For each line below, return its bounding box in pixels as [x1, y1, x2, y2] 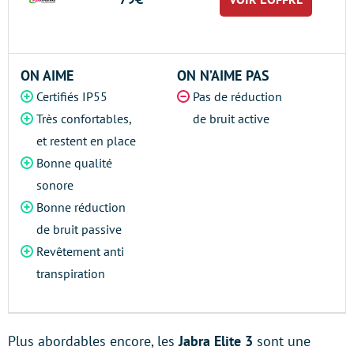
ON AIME [21, 66, 73, 85]
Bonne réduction [36, 199, 126, 215]
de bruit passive [36, 221, 122, 237]
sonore [36, 177, 73, 193]
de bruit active [193, 111, 269, 126]
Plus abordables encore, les [8, 332, 179, 350]
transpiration [36, 265, 105, 281]
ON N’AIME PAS [177, 66, 269, 85]
